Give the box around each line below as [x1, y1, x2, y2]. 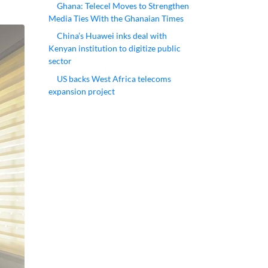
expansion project [48, 86, 115, 96]
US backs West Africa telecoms [57, 73, 171, 84]
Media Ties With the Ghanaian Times [48, 13, 184, 23]
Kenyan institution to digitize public [48, 43, 181, 54]
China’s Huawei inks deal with [57, 31, 167, 41]
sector [48, 56, 72, 66]
